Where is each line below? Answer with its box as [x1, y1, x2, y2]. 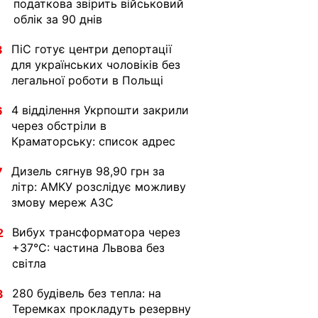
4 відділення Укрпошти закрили [11, 103, 189, 117]
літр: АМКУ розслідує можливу [11, 180, 186, 194]
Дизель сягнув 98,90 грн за [11, 164, 165, 178]
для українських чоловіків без [11, 57, 180, 72]
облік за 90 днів [13, 12, 102, 26]
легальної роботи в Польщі [11, 73, 163, 87]
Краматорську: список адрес [11, 134, 175, 148]
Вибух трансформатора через [12, 225, 180, 239]
